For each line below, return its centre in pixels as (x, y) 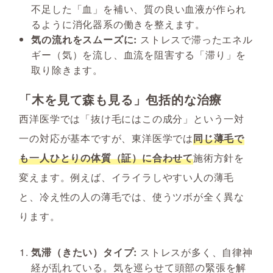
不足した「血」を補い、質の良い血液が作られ (139, 9)
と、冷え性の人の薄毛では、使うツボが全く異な (132, 197)
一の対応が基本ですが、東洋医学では (106, 138)
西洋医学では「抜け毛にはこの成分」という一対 (132, 119)
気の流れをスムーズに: (84, 40)
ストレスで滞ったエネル (195, 40)
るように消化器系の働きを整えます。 (118, 24)
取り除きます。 (67, 70)
